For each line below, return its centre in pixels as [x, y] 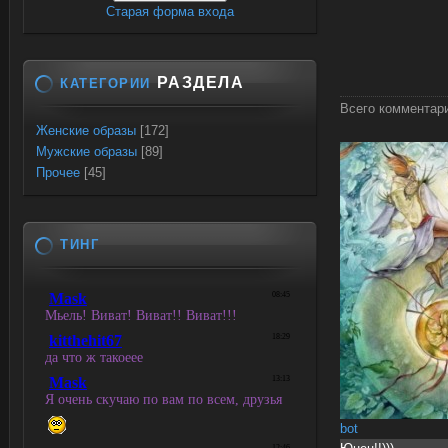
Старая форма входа [170, 11]
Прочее [58, 172]
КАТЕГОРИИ [106, 83]
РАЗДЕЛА [198, 82]
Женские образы [86, 130]
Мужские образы [86, 151]
